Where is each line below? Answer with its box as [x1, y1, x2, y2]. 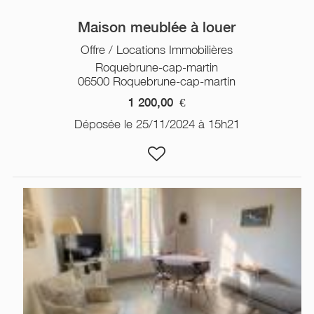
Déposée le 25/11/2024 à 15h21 [74, 116, 240, 131]
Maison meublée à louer [78, 18, 236, 36]
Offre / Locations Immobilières [81, 42, 233, 57]
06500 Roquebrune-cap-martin [78, 74, 236, 88]
